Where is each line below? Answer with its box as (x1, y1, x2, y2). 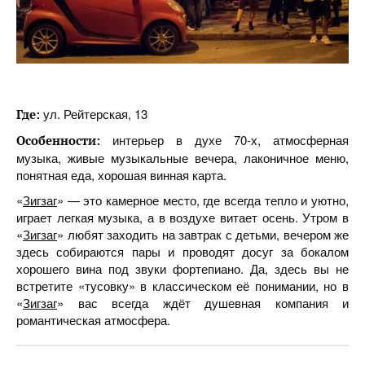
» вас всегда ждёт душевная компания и (57, 294, 349, 311)
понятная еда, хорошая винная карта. (16, 166, 226, 183)
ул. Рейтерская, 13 (43, 105, 147, 122)
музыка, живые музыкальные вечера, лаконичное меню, (16, 149, 349, 166)
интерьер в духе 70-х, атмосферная (112, 131, 349, 148)
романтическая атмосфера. (16, 311, 170, 328)
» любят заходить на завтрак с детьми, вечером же (57, 226, 349, 243)
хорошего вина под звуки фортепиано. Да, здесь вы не (16, 260, 349, 277)
